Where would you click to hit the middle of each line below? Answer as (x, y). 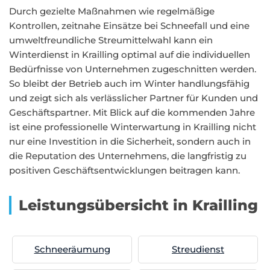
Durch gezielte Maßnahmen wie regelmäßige (112, 11)
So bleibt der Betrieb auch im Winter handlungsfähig (129, 83)
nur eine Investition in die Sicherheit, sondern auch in (130, 141)
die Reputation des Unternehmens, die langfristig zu (128, 156)
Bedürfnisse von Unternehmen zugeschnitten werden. (133, 69)
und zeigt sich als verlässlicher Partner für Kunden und (133, 98)
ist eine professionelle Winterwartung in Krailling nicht (133, 127)
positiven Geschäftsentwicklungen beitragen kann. (124, 170)
